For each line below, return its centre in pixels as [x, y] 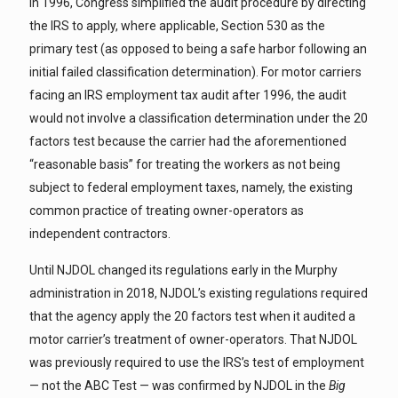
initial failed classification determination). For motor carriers [195, 72]
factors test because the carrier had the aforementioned [188, 141]
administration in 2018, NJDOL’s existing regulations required [199, 293]
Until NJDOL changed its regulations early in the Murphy [183, 270]
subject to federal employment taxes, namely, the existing [191, 187]
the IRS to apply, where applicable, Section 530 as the [177, 26]
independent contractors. [100, 234]
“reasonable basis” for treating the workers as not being [185, 164]
